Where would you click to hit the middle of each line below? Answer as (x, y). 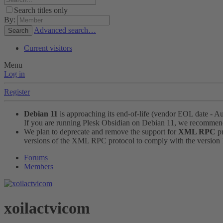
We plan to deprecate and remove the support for (101, 132)
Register (17, 92)
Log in (14, 74)
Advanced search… (65, 30)
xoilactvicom (47, 208)
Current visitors (48, 48)
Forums (36, 158)
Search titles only (41, 10)
